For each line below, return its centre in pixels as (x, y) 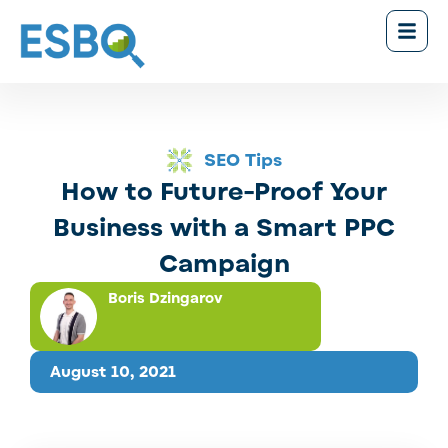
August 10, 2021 (113, 372)
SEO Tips (243, 160)
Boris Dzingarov (165, 298)
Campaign (224, 263)
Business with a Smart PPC (224, 227)
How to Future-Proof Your (224, 191)
